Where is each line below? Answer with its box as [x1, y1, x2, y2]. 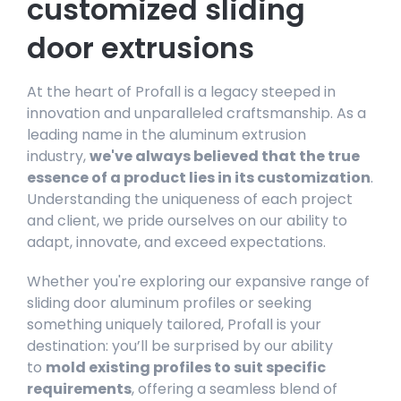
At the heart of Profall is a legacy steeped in [27, 81, 336, 102]
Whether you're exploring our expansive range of [27, 270, 370, 292]
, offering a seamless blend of [132, 378, 337, 399]
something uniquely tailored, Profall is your [27, 313, 321, 335]
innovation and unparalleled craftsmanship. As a [27, 102, 366, 124]
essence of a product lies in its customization [27, 166, 371, 188]
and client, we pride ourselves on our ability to [27, 209, 347, 231]
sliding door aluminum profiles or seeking [27, 292, 311, 313]
